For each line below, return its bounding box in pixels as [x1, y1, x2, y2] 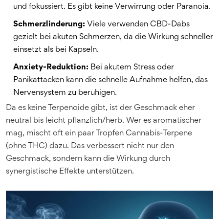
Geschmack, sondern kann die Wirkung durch [6, 155, 170, 163]
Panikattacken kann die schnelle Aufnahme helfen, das [13, 77, 208, 84]
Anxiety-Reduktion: [13, 64, 88, 71]
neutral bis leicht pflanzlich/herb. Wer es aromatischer [6, 117, 201, 125]
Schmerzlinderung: [13, 21, 85, 28]
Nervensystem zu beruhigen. [13, 89, 117, 97]
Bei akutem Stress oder [88, 64, 174, 71]
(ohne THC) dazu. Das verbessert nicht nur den [6, 143, 174, 150]
